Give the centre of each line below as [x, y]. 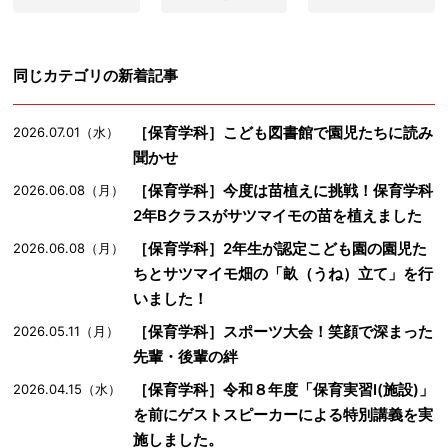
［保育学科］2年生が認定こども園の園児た [280, 249]
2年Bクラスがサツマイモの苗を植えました [278, 216]
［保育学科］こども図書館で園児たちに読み [283, 133]
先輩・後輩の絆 [186, 357]
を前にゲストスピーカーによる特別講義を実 [283, 415]
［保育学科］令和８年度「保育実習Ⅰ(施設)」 [284, 390]
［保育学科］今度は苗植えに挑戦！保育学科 [283, 191]
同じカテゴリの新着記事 [96, 76]
